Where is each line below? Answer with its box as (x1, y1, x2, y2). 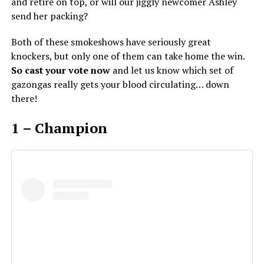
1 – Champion (11, 118, 107, 137)
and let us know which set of (110, 64, 233, 77)
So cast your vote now (11, 64, 110, 77)
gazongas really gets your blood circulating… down (11, 78, 229, 91)
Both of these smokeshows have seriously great (11, 35, 211, 48)
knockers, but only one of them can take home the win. (11, 49, 245, 62)
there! (11, 92, 37, 105)
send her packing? (11, 9, 88, 22)
